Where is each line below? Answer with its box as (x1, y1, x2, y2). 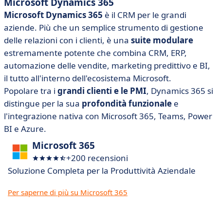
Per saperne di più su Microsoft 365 (8, 187, 127, 197)
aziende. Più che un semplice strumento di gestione (4, 22, 203, 33)
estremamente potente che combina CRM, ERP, (4, 47, 187, 58)
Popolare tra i (4, 85, 57, 96)
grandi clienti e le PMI (57, 85, 146, 96)
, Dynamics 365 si (146, 85, 213, 96)
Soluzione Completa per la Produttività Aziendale (8, 165, 196, 176)
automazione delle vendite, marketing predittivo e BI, (4, 60, 210, 71)
